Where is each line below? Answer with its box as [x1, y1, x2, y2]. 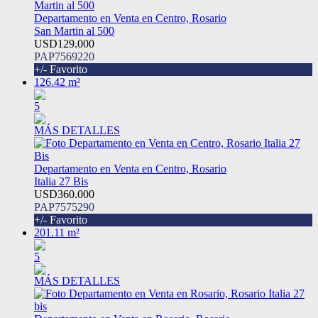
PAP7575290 [34, 201, 94, 214]
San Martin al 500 [34, 25, 114, 38]
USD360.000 [34, 188, 94, 201]
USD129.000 [34, 38, 94, 50]
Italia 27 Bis [34, 175, 88, 188]
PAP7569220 [34, 50, 94, 63]
